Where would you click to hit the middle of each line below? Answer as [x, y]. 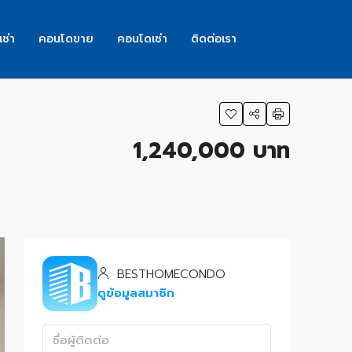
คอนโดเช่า [142, 39]
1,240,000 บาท [211, 150]
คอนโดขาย [66, 39]
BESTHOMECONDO [169, 274]
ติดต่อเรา [214, 39]
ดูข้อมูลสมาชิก [136, 293]
